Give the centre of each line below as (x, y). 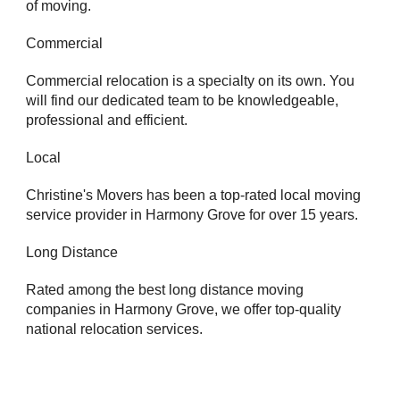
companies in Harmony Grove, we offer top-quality (184, 309)
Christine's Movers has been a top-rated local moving (194, 195)
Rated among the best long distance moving (165, 290)
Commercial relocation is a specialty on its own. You (191, 81)
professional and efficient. (107, 120)
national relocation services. (115, 329)
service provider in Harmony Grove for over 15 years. (192, 215)
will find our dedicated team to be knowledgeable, (183, 100)
